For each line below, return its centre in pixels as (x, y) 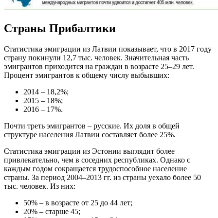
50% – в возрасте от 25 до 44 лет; (78, 202)
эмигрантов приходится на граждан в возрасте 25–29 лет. (99, 66)
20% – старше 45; (52, 211)
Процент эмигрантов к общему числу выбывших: (87, 75)
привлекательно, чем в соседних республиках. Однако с (97, 160)
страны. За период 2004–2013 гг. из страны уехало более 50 (102, 177)
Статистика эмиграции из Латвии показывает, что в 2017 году (108, 49)
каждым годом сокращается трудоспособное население (95, 168)
